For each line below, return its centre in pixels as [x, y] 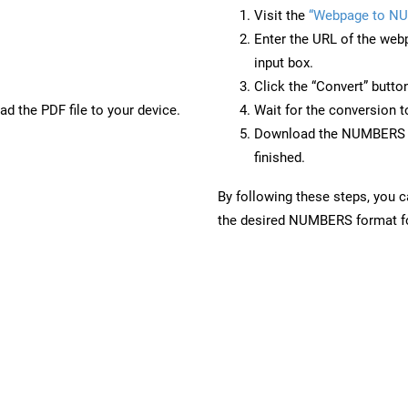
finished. [280, 157]
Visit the [281, 15]
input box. [284, 62]
